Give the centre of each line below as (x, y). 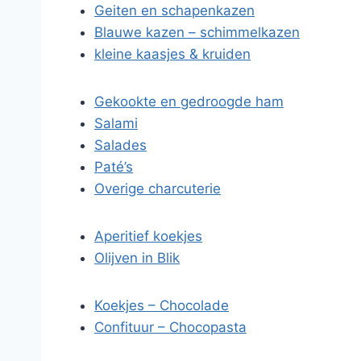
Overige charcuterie (158, 189)
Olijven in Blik (137, 258)
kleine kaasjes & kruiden (172, 54)
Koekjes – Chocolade (162, 305)
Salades (120, 145)
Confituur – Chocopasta (170, 327)
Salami (116, 123)
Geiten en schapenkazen (174, 10)
